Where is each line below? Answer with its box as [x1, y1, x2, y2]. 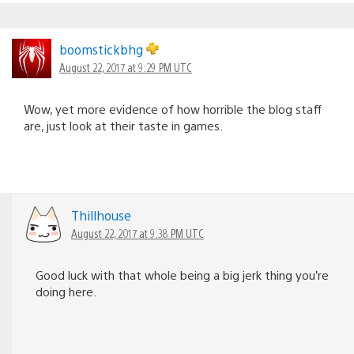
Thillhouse [71, 206, 131, 224]
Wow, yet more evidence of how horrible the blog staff [24, 100, 322, 116]
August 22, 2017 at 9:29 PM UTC [59, 59, 192, 74]
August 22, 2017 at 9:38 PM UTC [71, 225, 204, 240]
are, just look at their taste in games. [24, 117, 223, 133]
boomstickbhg [59, 40, 146, 58]
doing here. [36, 283, 96, 299]
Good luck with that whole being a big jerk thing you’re [36, 266, 329, 282]
